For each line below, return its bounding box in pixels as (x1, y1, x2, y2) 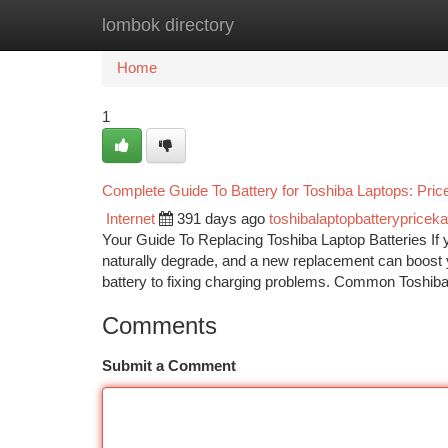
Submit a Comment (102, 358, 236, 374)
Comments (102, 312, 217, 339)
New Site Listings (202, 17, 315, 33)
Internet (106, 211, 155, 227)
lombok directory (102, 15, 234, 35)
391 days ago (177, 211, 265, 227)
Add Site (345, 17, 400, 33)
